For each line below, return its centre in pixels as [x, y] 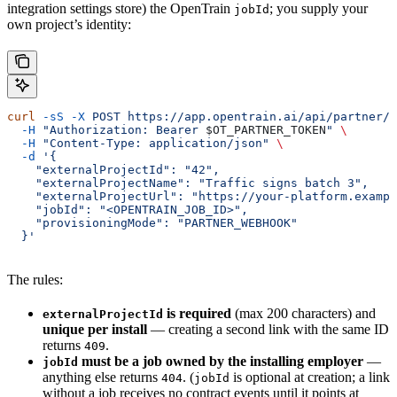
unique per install [95, 330]
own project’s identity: [69, 25]
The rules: [35, 280]
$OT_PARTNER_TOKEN [266, 130]
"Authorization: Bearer [121, 130]
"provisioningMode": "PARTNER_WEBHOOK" [152, 223]
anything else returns [102, 378]
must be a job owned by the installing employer [221, 362]
